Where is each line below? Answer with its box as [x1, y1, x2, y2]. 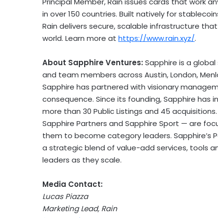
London [170, 69, 197, 80]
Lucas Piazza [42, 191, 88, 201]
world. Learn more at [42, 33, 118, 43]
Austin [145, 69, 167, 80]
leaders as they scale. [42, 154, 122, 165]
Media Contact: [42, 179, 103, 189]
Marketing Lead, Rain [42, 203, 117, 214]
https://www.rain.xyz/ [118, 33, 195, 43]
